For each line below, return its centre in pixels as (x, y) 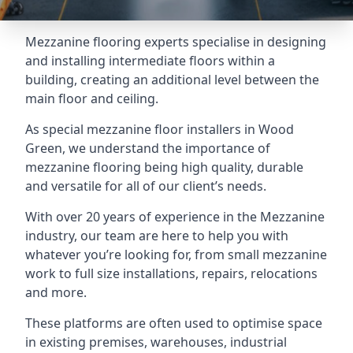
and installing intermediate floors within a (150, 61)
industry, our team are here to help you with (157, 236)
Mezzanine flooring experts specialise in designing (176, 42)
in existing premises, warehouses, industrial (156, 342)
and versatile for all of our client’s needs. (146, 186)
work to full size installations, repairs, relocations (171, 273)
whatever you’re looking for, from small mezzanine (176, 255)
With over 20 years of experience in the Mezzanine (175, 217)
